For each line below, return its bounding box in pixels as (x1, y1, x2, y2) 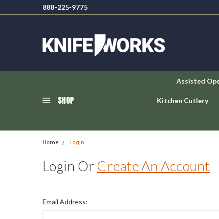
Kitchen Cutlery (157, 96, 208, 105)
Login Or (43, 157, 97, 174)
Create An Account (97, 157, 210, 174)
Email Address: (43, 197, 88, 206)
